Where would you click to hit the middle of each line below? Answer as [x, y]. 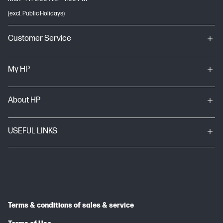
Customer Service [40, 39]
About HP [24, 100]
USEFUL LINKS [33, 131]
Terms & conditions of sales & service [71, 205]
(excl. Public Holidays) [36, 14]
